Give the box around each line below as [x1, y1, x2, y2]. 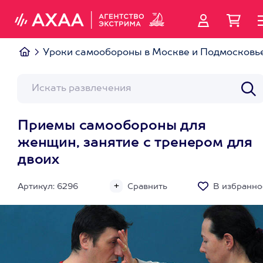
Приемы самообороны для [18, 120, 206, 133]
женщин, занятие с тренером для [18, 137, 252, 150]
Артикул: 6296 [18, 183, 78, 191]
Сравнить [127, 183, 167, 191]
